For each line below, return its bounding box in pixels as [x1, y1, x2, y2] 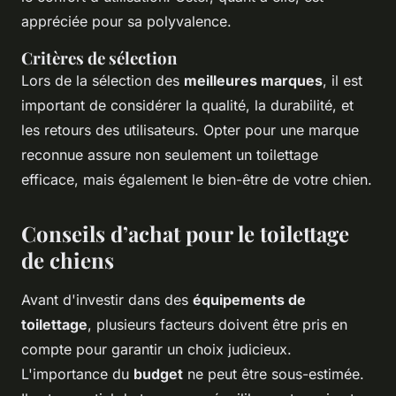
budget [133, 365, 183, 384]
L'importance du [21, 365, 133, 384]
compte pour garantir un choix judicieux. [21, 340, 292, 359]
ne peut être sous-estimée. [183, 365, 364, 384]
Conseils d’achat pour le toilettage [21, 219, 349, 248]
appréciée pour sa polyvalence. [21, 12, 232, 31]
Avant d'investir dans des [21, 291, 193, 309]
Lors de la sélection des [21, 72, 184, 90]
